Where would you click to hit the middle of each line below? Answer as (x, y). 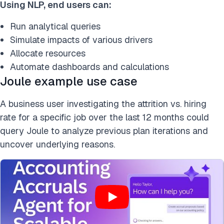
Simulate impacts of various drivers (81, 40)
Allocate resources (48, 53)
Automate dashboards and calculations (89, 67)
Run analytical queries (55, 26)
